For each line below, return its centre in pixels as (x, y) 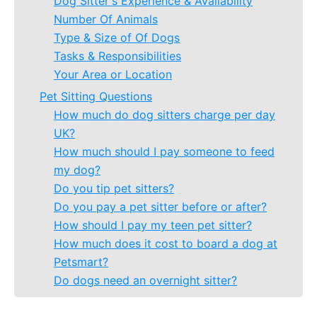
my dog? (77, 170)
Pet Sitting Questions (96, 96)
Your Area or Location (113, 74)
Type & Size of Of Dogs (117, 38)
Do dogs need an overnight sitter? (145, 280)
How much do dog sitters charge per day (165, 115)
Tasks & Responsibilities (117, 56)
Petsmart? (81, 262)
